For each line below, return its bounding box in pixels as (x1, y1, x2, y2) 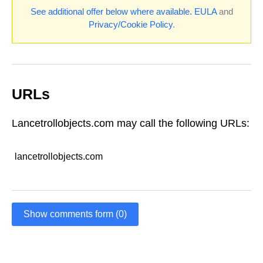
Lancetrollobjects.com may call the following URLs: (12, 117, 249, 129)
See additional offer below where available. (30, 6, 192, 17)
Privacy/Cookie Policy (88, 19, 173, 30)
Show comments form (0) (23, 209, 127, 220)
